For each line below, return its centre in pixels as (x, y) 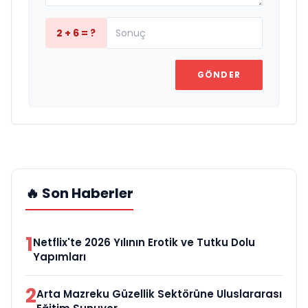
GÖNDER (219, 75)
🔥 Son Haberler (79, 194)
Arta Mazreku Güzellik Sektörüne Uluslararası (159, 294)
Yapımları (59, 257)
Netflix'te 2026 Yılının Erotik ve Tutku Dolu (144, 243)
